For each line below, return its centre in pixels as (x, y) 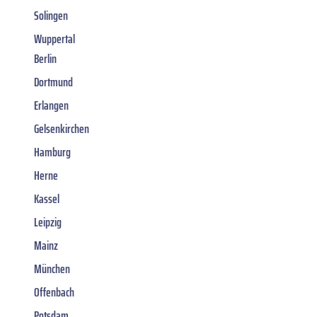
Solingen (51, 15)
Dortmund (53, 82)
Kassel (47, 198)
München (52, 269)
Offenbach (54, 292)
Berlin (45, 58)
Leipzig (48, 222)
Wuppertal (54, 39)
